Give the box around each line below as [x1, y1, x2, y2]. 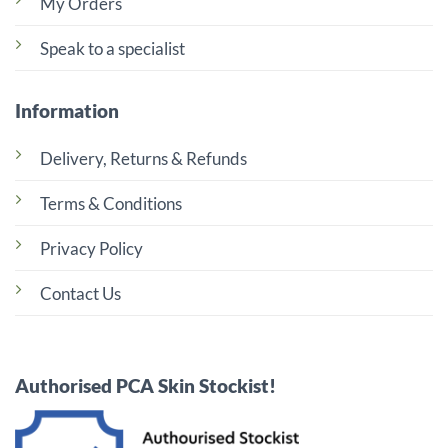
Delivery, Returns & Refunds [40, 147, 247, 169]
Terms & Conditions [40, 192, 182, 214]
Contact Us [40, 282, 121, 304]
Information [15, 99, 119, 123]
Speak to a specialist [40, 38, 185, 60]
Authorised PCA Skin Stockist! [15, 373, 276, 397]
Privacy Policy [40, 237, 143, 259]
